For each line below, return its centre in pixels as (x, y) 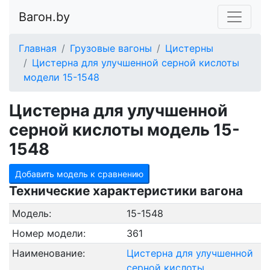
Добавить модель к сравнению (79, 174)
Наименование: (48, 253)
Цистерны (189, 48)
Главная (38, 48)
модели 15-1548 (61, 77)
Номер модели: (49, 233)
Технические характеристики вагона (126, 191)
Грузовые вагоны (111, 48)
